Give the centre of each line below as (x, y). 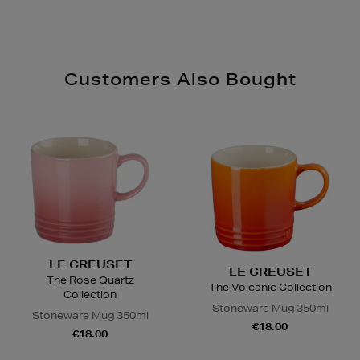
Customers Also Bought (180, 78)
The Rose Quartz (90, 280)
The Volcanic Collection (270, 288)
